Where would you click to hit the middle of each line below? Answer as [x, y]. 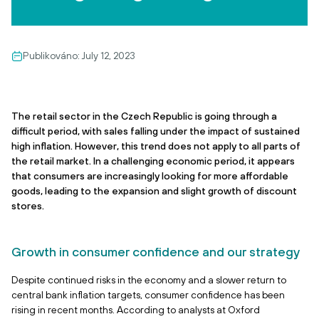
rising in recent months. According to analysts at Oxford [136, 310]
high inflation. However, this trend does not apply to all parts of [156, 146]
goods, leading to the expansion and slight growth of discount [154, 191]
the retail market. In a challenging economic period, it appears [153, 161]
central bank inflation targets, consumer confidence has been [148, 295]
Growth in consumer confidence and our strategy [156, 252]
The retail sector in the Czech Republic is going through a [144, 116]
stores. [28, 206]
